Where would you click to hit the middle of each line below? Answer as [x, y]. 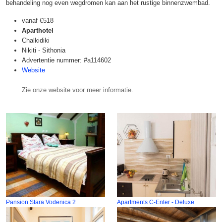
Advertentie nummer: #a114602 [66, 60]
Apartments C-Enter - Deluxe [156, 202]
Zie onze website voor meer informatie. [78, 90]
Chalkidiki [36, 40]
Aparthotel [38, 30]
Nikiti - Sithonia [44, 50]
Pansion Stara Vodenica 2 [41, 202]
